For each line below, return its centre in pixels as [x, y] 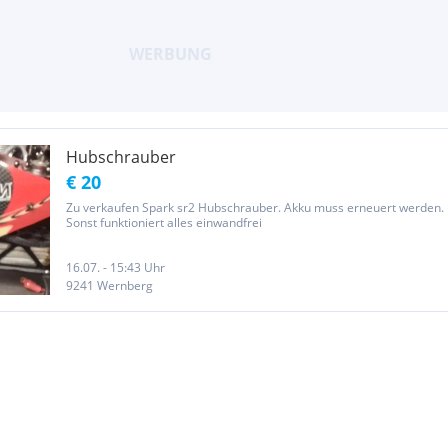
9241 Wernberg [109, 285]
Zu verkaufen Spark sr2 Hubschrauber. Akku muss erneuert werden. [255, 207]
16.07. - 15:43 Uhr [115, 267]
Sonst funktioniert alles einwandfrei [164, 222]
